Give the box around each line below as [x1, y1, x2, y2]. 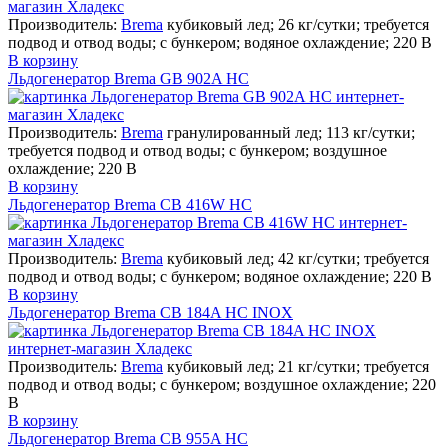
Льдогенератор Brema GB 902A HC [8, 69, 249, 87]
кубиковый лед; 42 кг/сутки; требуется [167, 249, 429, 267]
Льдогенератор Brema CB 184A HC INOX [8, 303, 293, 321]
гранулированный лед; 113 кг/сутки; [167, 123, 415, 141]
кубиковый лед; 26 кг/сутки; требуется [167, 15, 429, 33]
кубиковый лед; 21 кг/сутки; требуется [167, 357, 429, 375]
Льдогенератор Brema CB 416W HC [8, 195, 252, 213]
